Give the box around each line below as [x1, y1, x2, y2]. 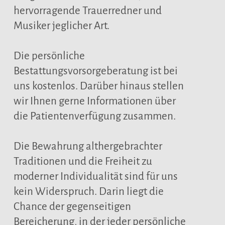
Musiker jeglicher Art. [13, 20, 109, 32]
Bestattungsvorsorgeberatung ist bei [13, 65, 178, 77]
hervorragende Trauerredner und [13, 5, 162, 17]
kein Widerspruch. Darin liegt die [13, 186, 164, 197]
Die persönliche [13, 50, 85, 62]
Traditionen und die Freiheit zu [13, 156, 152, 167]
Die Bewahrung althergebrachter [13, 141, 162, 152]
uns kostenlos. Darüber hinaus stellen [13, 80, 184, 92]
